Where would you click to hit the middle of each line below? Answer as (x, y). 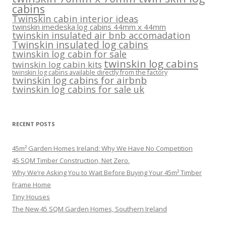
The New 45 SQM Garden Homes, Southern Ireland (90, 209)
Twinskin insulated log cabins (80, 44)
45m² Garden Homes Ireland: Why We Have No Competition (102, 148)
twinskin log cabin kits (57, 64)
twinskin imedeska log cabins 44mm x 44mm (89, 26)
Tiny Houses (31, 196)
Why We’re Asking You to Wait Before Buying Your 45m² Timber (107, 172)
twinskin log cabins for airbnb (79, 80)
